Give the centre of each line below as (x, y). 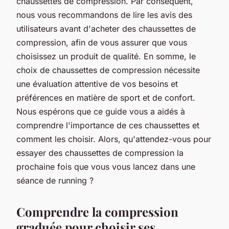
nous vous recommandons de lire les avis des (104, 15)
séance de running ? (55, 180)
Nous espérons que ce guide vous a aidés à (101, 111)
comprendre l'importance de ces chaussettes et (108, 125)
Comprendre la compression (97, 211)
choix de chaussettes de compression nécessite (108, 70)
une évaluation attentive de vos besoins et (97, 84)
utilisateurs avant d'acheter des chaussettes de (106, 28)
